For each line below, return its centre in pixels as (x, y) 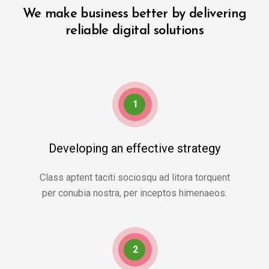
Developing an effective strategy (134, 148)
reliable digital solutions (134, 31)
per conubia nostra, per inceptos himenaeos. (134, 193)
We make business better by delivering (134, 14)
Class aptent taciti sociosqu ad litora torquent (134, 177)
